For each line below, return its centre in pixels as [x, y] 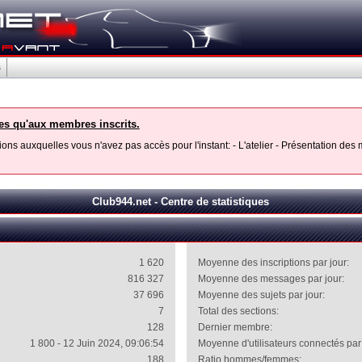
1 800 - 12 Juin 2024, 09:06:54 [97, 343]
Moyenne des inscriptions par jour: [274, 263]
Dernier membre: [236, 327]
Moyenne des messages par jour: [271, 279]
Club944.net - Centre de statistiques [181, 202]
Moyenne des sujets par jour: [262, 295]
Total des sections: [239, 311]
